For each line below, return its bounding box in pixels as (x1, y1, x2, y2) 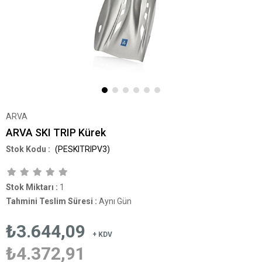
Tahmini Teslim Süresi (6, 196, 93, 206)
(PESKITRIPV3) (53, 144, 110, 154)
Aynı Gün (99, 196, 132, 206)
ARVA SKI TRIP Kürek (6, 126, 106, 139)
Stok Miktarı (6, 182, 54, 192)
